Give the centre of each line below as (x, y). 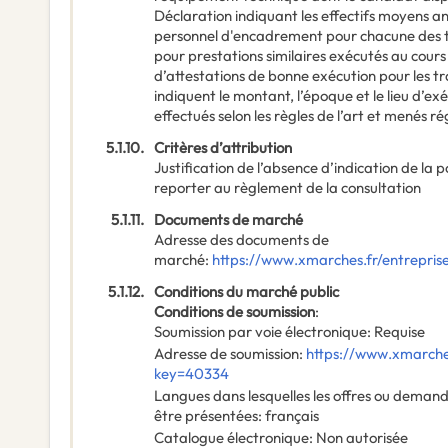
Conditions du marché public (246, 292)
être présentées (206, 416)
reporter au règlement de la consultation (287, 188)
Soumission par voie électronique (260, 332)
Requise (399, 332)
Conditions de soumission (234, 312)
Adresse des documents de (241, 240)
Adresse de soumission (226, 354)
